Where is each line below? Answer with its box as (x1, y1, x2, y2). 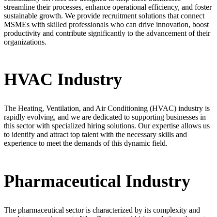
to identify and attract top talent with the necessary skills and (4, 130, 187, 139)
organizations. (4, 37, 46, 46)
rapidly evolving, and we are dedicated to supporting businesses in (4, 113, 206, 122)
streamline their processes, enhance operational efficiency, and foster (4, 2, 212, 11)
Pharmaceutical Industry (4, 171, 190, 191)
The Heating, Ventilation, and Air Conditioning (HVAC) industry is (4, 104, 210, 113)
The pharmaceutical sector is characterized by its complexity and (4, 206, 200, 215)
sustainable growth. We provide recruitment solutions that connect (4, 11, 204, 20)
